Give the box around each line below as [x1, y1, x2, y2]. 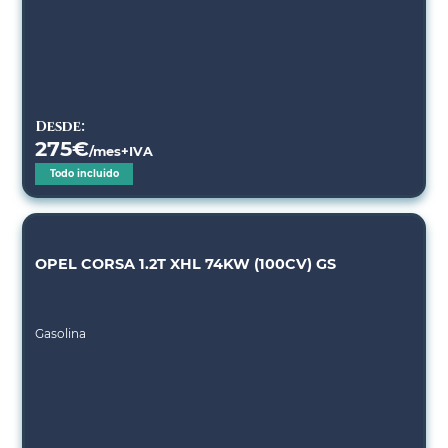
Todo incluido [49, 167, 119, 179]
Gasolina [35, 325, 87, 341]
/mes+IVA [89, 143, 154, 159]
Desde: [35, 116, 86, 136]
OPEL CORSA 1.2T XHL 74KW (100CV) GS [35, 254, 337, 273]
